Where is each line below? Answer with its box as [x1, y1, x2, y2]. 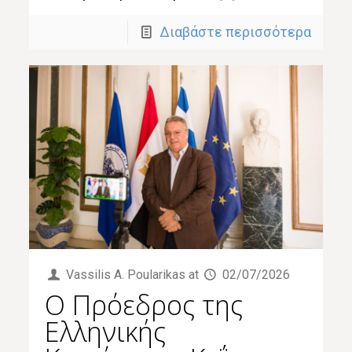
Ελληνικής [45, 313, 167, 350]
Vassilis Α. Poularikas [65, 266, 185, 282]
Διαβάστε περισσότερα [159, 24, 311, 41]
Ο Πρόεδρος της [45, 286, 244, 323]
